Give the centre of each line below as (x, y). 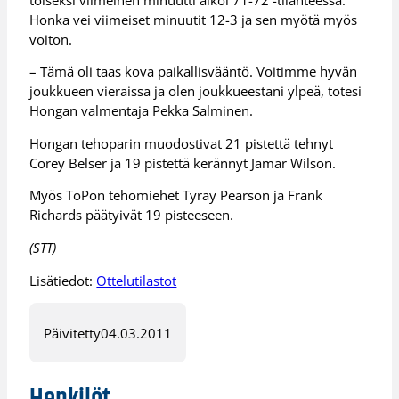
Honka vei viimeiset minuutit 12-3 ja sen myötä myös (194, 19)
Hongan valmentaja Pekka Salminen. (142, 111)
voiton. (51, 39)
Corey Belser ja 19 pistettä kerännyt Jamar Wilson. (183, 163)
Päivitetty (73, 333)
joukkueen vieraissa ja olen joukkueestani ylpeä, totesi (196, 91)
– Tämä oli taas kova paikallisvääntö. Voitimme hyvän (194, 72)
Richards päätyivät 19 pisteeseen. (132, 215)
